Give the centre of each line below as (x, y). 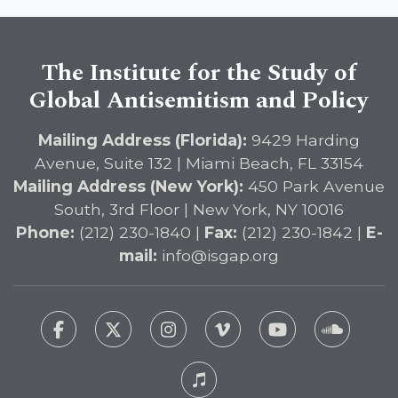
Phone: (45, 233)
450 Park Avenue (314, 187)
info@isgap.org (220, 256)
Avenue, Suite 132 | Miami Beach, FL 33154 (199, 163)
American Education (148, 45)
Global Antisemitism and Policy (199, 101)
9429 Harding (303, 140)
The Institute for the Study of (199, 73)
